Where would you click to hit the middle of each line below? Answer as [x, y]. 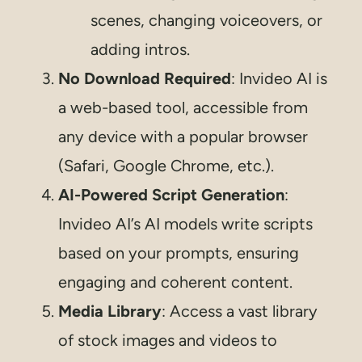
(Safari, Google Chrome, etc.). [166, 165]
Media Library [110, 311]
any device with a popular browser [183, 136]
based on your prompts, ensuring [179, 253]
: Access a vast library [240, 311]
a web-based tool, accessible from [183, 107]
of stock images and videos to [168, 340]
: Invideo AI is [279, 78]
